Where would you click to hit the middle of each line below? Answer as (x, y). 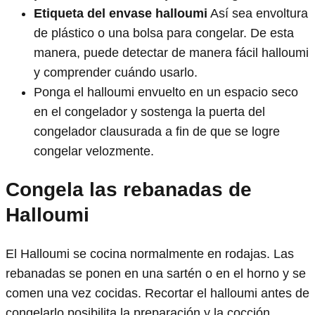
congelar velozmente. (94, 151)
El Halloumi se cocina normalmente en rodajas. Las (150, 254)
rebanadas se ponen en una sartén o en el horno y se (156, 274)
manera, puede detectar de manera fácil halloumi (171, 52)
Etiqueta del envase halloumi (121, 13)
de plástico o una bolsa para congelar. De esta (164, 33)
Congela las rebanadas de (129, 189)
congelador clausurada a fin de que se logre (157, 131)
